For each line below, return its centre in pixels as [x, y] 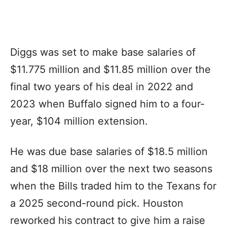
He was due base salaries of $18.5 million [109, 151]
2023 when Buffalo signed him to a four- [107, 104]
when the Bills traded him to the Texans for [113, 186]
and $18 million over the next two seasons [111, 168]
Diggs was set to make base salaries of [103, 52]
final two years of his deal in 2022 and [102, 86]
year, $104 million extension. [81, 121]
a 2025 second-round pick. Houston [97, 203]
